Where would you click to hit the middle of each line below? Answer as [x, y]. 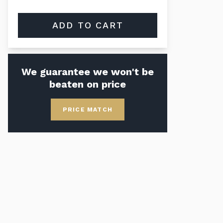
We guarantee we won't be [87, 72]
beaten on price [87, 84]
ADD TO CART [88, 25]
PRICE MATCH [88, 110]
